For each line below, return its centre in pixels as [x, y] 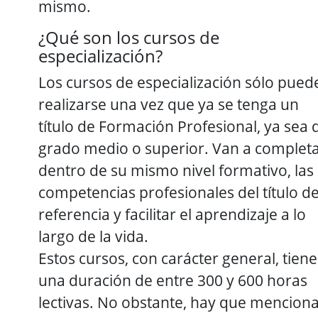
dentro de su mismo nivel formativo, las [176, 170]
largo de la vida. [93, 236]
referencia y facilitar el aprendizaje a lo [172, 214]
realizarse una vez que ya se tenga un [169, 104]
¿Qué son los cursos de [129, 37]
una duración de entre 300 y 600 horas [173, 280]
